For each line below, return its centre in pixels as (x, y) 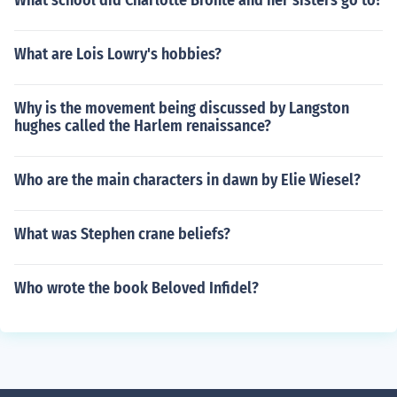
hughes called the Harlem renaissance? (143, 126)
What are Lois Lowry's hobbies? (118, 54)
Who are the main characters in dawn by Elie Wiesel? (187, 180)
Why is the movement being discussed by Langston (182, 108)
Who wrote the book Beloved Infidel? (136, 288)
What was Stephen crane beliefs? (122, 234)
